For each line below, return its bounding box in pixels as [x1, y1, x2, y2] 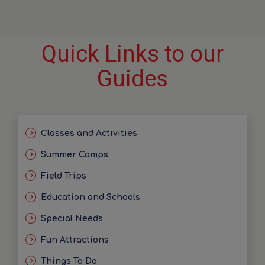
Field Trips [41, 172, 86, 180]
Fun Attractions [41, 235, 109, 244]
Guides [97, 66, 168, 92]
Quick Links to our [41, 41, 224, 67]
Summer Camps [41, 150, 108, 159]
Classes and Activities [41, 129, 137, 138]
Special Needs [41, 214, 103, 223]
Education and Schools [41, 193, 140, 202]
